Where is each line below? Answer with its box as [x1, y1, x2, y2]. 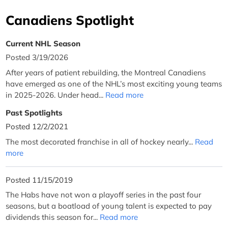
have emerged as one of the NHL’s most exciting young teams [6, 78, 222, 89]
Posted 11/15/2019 [6, 175, 73, 185]
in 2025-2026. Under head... [6, 90, 106, 100]
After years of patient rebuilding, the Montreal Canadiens [6, 67, 206, 77]
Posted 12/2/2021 [6, 122, 69, 132]
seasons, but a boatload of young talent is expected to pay [6, 201, 212, 211]
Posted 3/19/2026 [6, 52, 69, 63]
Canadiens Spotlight [6, 12, 134, 28]
